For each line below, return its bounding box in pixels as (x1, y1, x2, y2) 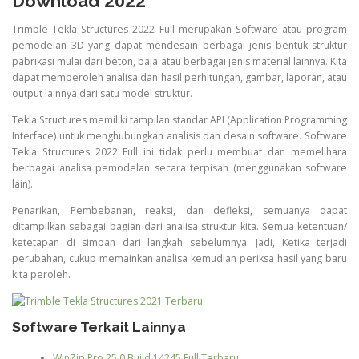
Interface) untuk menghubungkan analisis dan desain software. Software (12, 128, 347, 143)
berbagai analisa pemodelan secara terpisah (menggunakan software (12, 160, 347, 175)
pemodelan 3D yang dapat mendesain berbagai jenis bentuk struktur (12, 38, 347, 52)
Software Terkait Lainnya (12, 319, 186, 336)
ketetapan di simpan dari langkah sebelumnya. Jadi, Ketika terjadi (12, 236, 347, 250)
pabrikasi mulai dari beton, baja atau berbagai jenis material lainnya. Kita (12, 54, 347, 68)
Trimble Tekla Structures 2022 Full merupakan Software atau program (12, 22, 347, 36)
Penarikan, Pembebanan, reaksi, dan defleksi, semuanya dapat (12, 204, 347, 218)
